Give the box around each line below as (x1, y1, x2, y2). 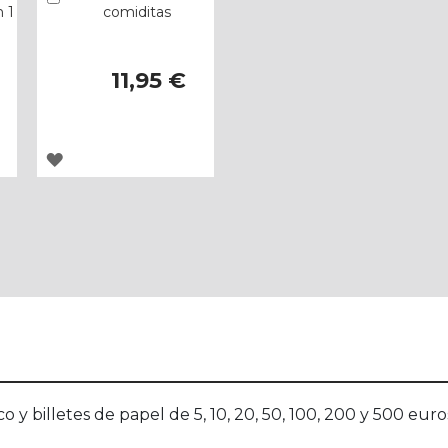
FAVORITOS (62, 254, 159, 273)
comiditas (102, 3, 171, 22)
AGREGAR (62, 149, 141, 168)
